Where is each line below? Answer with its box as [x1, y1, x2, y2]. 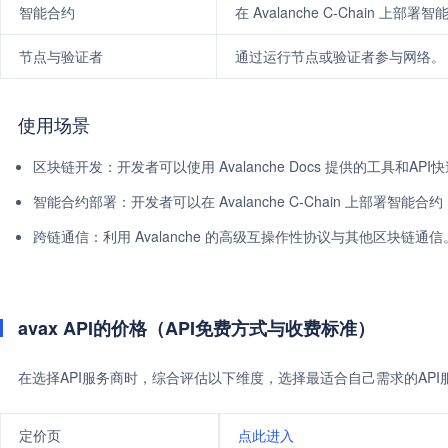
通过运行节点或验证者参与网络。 [235, 46, 445, 66]
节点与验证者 [19, 46, 103, 66]
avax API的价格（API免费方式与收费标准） [18, 315, 375, 341]
